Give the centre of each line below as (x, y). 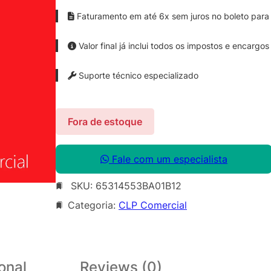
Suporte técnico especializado (137, 75)
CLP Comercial (153, 205)
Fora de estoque (105, 121)
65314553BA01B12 (139, 185)
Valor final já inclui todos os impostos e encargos (173, 45)
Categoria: (93, 205)
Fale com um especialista (168, 159)
